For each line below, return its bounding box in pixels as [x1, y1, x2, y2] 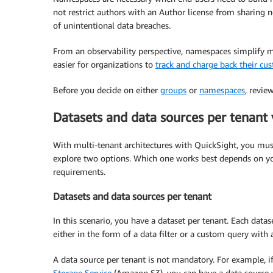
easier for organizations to [53, 58, 155, 69]
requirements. [53, 166, 105, 177]
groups [160, 84, 186, 95]
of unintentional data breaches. [53, 19, 171, 30]
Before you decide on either [53, 84, 160, 95]
